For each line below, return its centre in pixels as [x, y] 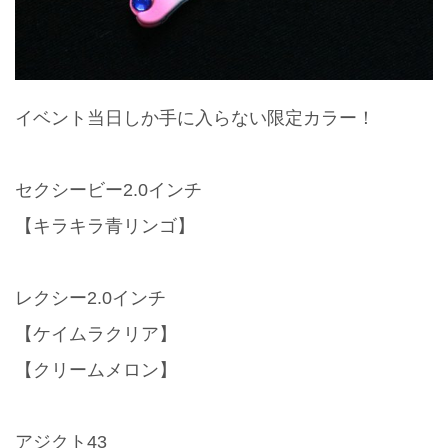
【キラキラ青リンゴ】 [105, 226]
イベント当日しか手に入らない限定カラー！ [195, 118]
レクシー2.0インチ [90, 298]
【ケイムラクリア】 [96, 334]
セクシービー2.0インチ [108, 190]
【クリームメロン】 [96, 370]
